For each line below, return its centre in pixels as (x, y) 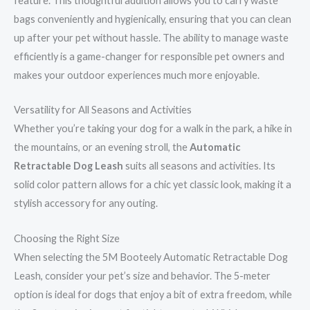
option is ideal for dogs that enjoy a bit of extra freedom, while (153, 294)
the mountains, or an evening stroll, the (102, 147)
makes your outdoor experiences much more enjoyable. (137, 75)
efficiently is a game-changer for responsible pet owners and (149, 57)
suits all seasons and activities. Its (199, 166)
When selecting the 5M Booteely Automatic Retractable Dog (151, 257)
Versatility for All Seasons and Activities (103, 110)
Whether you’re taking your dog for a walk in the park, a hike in (153, 129)
